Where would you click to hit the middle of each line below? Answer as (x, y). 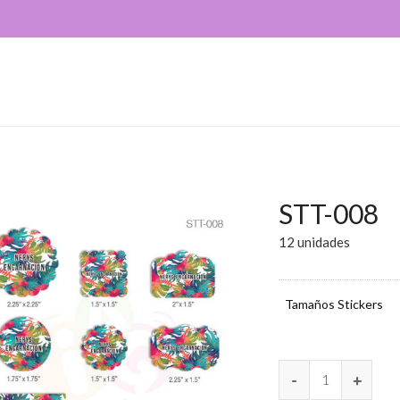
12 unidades (315, 242)
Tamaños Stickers (333, 304)
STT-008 (329, 213)
